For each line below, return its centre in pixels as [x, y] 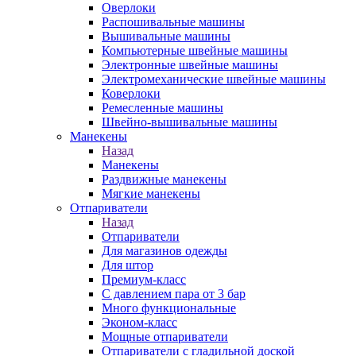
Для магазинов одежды [164, 251]
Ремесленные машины [163, 108]
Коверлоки [131, 93]
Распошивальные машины [173, 22]
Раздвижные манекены [164, 179]
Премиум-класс [144, 279]
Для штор [128, 265]
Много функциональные [169, 308]
